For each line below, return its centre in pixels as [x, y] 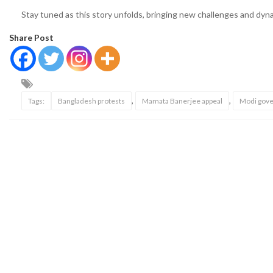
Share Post [31, 37]
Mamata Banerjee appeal [182, 101]
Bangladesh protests [91, 101]
